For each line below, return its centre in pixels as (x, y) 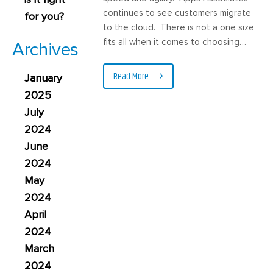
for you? (44, 16)
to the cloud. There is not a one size (179, 28)
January (43, 78)
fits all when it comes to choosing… (175, 42)
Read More (132, 76)
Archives (46, 50)
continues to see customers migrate (177, 13)
